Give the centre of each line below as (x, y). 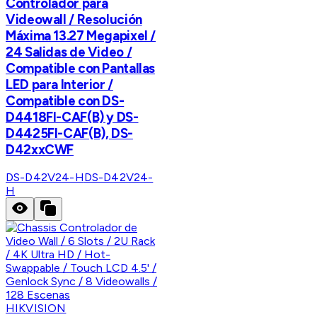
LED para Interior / (59, 84)
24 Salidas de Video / (69, 52)
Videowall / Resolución (74, 19)
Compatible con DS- (65, 100)
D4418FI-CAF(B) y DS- (72, 117)
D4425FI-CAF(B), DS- (69, 133)
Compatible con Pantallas (81, 68)
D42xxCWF (40, 149)
